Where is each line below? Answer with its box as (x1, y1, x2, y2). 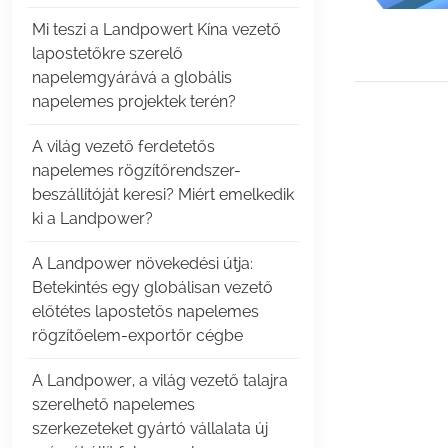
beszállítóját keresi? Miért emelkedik (31, 185, 294, 205)
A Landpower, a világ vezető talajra (31, 371, 288, 391)
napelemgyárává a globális (31, 68, 232, 88)
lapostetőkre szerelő (31, 44, 183, 64)
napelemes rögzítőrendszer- (31, 161, 241, 181)
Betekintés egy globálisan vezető (31, 278, 273, 298)
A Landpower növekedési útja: (31, 254, 253, 274)
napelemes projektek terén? (31, 92, 236, 112)
